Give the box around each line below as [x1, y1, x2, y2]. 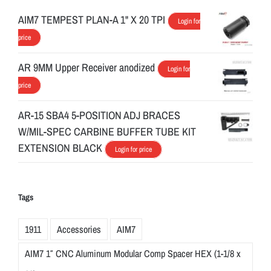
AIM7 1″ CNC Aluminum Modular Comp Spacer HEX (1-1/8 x [25, 246, 241, 260]
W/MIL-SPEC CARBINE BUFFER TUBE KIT [18, 123, 196, 139]
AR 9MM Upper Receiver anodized [18, 59, 155, 75]
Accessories [57, 222, 101, 236]
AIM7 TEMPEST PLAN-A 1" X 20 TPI [18, 11, 165, 27]
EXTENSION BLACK [18, 140, 102, 155]
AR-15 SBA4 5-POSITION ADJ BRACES [18, 107, 180, 123]
